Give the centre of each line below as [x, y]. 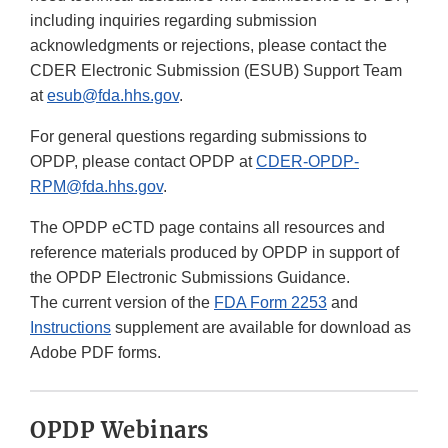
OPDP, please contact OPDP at [143, 162]
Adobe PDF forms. [95, 353]
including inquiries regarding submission [173, 21]
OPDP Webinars [119, 430]
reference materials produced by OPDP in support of [214, 253]
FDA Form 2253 [270, 303]
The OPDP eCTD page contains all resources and [207, 228]
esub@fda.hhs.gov [113, 96]
